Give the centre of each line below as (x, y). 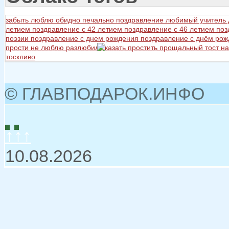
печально (99, 20)
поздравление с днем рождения (86, 39)
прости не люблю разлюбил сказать (67, 48)
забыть (18, 20)
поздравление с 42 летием (78, 29)
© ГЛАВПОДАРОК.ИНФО (105, 94)
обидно (69, 20)
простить (144, 48)
